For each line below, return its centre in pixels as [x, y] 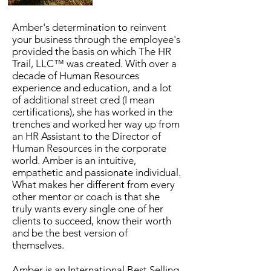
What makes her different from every [93, 184]
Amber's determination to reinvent [89, 27]
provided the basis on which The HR [92, 51]
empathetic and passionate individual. [96, 172]
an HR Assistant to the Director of [87, 136]
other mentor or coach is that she [86, 197]
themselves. [39, 245]
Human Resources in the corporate [89, 148]
